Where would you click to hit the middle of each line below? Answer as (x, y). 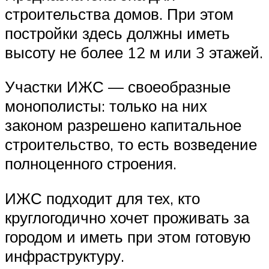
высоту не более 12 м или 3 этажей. (134, 52)
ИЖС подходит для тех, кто (102, 198)
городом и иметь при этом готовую (128, 236)
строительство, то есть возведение (131, 144)
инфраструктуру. (65, 255)
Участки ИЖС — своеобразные (118, 87)
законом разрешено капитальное (123, 125)
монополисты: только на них (106, 106)
